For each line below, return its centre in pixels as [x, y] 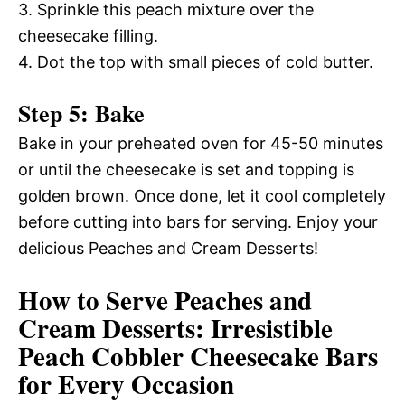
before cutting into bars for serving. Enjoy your [198, 222]
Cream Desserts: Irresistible [175, 328]
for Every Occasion [126, 384]
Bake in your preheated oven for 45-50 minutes [201, 143]
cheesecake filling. [88, 36]
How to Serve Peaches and [165, 300]
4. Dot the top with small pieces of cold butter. [196, 62]
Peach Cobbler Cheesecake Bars [198, 356]
